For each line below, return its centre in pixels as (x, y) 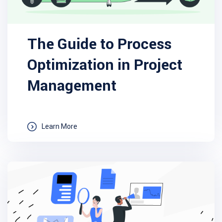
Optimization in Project (105, 65)
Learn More (59, 126)
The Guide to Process (99, 44)
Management (72, 85)
